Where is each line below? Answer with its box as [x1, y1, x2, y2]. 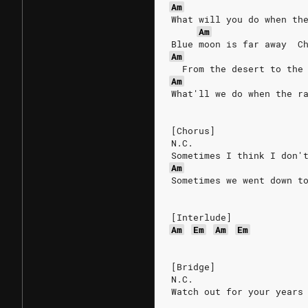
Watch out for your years [171, 285, 303, 298]
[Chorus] [171, 124, 215, 137]
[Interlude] [171, 211, 232, 223]
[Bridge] [171, 261, 215, 273]
